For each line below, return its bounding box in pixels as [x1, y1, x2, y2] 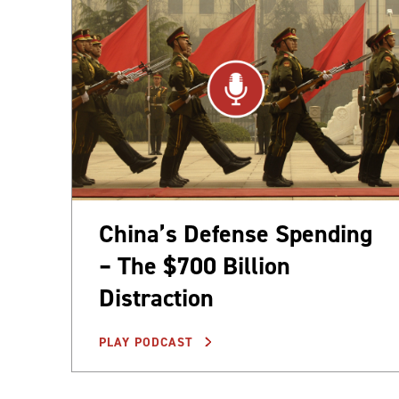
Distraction [99, 281, 214, 315]
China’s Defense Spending [99, 217, 372, 251]
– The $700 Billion [99, 249, 290, 283]
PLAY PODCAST [99, 334, 198, 352]
